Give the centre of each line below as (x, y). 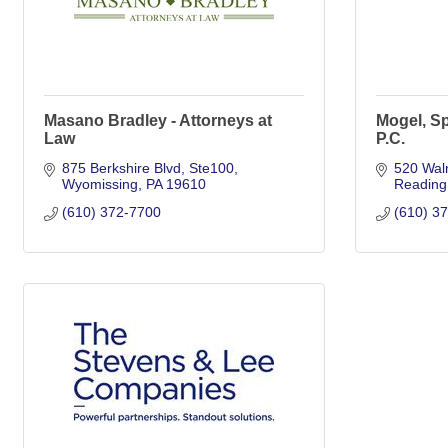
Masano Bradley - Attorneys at (158, 120)
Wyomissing (99, 184)
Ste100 (211, 168)
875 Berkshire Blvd (121, 168)
